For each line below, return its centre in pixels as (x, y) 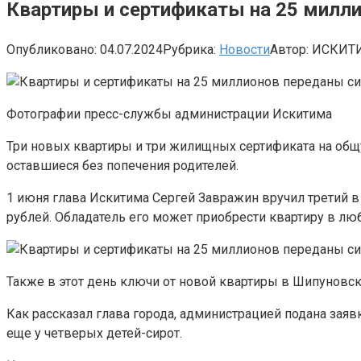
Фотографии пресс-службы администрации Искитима (169, 114)
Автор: (289, 49)
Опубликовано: (52, 49)
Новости (245, 49)
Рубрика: (189, 49)
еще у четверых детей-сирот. (94, 333)
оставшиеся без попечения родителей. (122, 165)
